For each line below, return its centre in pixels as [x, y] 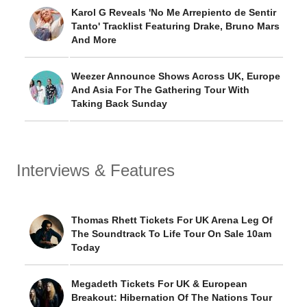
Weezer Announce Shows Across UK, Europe [176, 76]
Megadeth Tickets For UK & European [159, 284]
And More [94, 40]
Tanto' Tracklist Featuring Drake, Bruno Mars [175, 26]
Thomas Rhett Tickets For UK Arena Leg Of [172, 220]
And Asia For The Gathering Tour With [160, 90]
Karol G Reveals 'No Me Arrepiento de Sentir [174, 12]
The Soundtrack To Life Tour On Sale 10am [171, 234]
